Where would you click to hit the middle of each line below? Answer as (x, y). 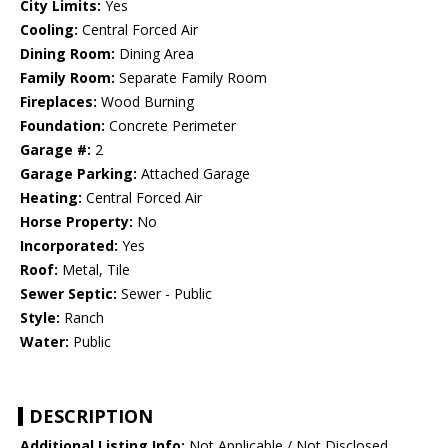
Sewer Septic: (68, 294)
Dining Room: (67, 54)
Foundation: (62, 126)
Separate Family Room (191, 78)
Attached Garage (193, 174)
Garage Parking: (78, 174)
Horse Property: (76, 222)
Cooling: (49, 30)
